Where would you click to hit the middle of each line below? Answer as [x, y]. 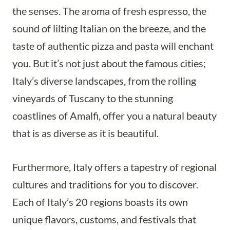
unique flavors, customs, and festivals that [104, 219]
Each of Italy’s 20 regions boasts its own [100, 202]
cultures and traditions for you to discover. [105, 184]
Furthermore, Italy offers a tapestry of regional [114, 167]
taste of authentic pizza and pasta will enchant [113, 46]
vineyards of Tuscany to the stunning [93, 98]
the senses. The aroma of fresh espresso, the [109, 11]
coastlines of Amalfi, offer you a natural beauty [114, 116]
